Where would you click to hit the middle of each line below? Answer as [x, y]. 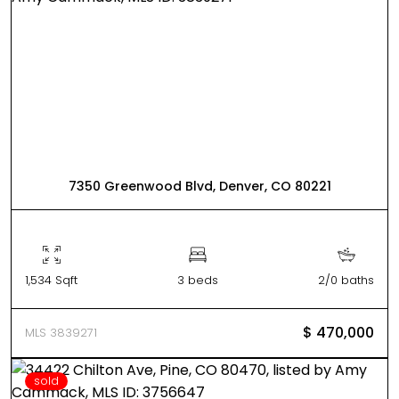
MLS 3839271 [61, 333]
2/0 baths [346, 280]
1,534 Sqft [51, 280]
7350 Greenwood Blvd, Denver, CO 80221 [199, 186]
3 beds [198, 280]
